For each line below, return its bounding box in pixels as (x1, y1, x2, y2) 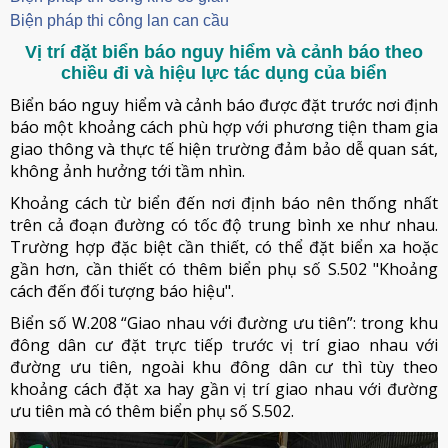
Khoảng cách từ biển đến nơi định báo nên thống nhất (10, 191, 438, 214)
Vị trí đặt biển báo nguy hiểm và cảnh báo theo (25, 41, 423, 62)
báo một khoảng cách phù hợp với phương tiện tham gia (10, 115, 438, 138)
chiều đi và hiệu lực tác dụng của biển (61, 62, 387, 83)
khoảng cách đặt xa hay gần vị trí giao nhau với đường (10, 377, 438, 400)
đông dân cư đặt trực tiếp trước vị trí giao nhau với (10, 333, 438, 356)
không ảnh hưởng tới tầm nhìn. (10, 159, 245, 182)
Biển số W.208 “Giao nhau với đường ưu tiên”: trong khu (10, 311, 438, 334)
